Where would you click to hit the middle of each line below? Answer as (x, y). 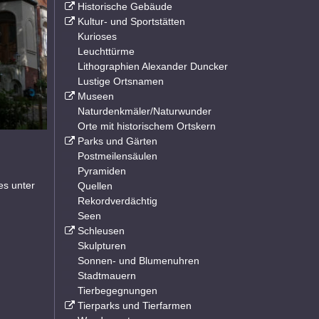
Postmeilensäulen (117, 156)
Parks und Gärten (117, 141)
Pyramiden (102, 171)
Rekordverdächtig (117, 201)
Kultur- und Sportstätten (131, 21)
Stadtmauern (107, 276)
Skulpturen (102, 246)
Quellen (95, 186)
